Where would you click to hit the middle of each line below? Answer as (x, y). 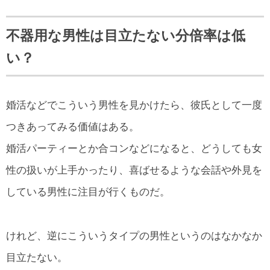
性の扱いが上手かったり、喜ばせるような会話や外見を (134, 171)
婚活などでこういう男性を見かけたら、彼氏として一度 (134, 105)
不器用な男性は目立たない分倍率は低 (126, 36)
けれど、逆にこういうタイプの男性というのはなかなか (134, 236)
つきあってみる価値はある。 (73, 127)
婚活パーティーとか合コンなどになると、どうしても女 (134, 149)
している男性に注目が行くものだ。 (88, 192)
